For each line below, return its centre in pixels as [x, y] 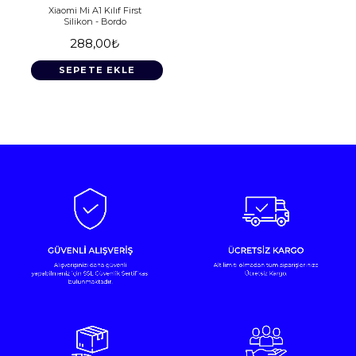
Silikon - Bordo [95, 21]
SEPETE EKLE [97, 70]
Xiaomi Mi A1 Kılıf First [95, 10]
